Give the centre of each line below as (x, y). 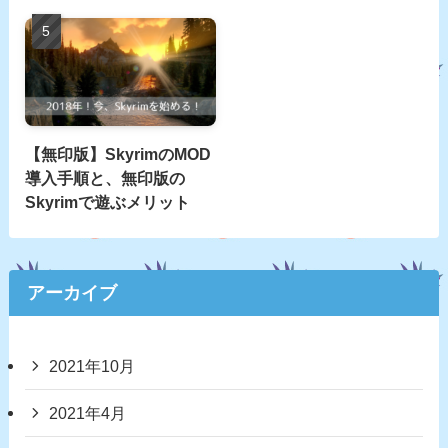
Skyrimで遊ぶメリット (107, 201)
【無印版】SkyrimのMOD (117, 153)
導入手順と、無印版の (104, 177)
